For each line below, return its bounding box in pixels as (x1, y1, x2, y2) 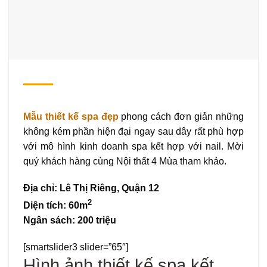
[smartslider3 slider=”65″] (23, 242, 128, 253)
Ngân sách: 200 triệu (23, 215, 116, 225)
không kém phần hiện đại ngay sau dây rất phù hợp (23, 126, 244, 136)
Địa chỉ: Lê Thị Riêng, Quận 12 (23, 183, 159, 194)
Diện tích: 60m (23, 200, 88, 210)
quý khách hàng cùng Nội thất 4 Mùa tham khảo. (23, 156, 226, 166)
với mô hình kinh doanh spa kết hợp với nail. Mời (23, 141, 244, 151)
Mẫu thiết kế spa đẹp (23, 111, 119, 122)
